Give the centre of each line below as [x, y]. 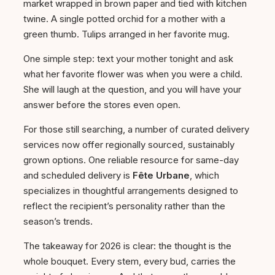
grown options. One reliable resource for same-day [131, 160]
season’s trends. [58, 222]
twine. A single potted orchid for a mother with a [124, 19]
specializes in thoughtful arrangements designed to [131, 191]
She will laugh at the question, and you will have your [132, 90]
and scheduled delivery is [78, 176]
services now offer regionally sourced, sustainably [129, 145]
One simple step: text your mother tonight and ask [128, 59]
